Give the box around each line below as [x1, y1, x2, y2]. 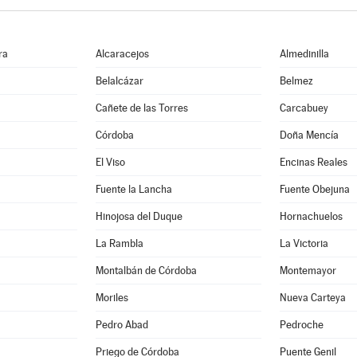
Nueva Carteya [280, 292, 346, 304]
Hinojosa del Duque [96, 210, 183, 222]
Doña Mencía [280, 129, 339, 141]
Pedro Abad [96, 319, 149, 331]
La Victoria [280, 237, 328, 249]
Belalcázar [96, 75, 144, 87]
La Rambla [96, 237, 144, 249]
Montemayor [280, 265, 336, 277]
